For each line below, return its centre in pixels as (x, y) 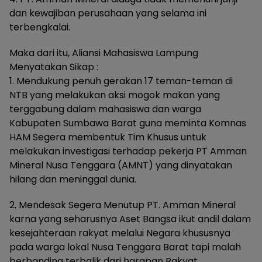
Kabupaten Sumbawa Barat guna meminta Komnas (128, 123)
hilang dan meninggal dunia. (73, 179)
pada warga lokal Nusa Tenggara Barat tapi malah (125, 247)
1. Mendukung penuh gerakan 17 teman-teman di (121, 81)
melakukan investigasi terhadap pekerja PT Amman (128, 151)
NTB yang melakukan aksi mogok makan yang (115, 95)
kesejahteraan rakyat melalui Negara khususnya (120, 233)
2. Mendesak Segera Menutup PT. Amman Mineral (123, 205)
